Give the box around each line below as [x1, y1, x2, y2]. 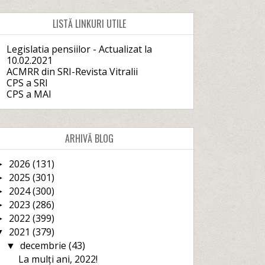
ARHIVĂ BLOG [65, 131, 114, 146]
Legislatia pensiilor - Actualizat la [6, 43, 152, 56]
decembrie [20, 239, 69, 252]
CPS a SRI [6, 76, 48, 89]
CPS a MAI [6, 88, 51, 101]
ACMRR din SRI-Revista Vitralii [6, 65, 138, 78]
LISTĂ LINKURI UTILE [53, 17, 127, 31]
